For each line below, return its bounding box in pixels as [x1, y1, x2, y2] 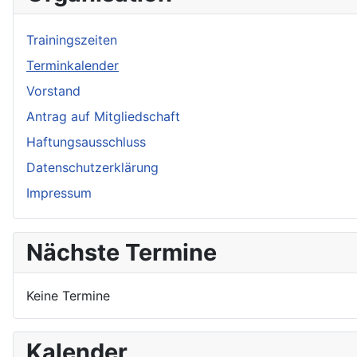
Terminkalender [26, 57, 119, 73]
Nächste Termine [26, 237, 217, 266]
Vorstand [26, 82, 80, 99]
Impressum [26, 184, 92, 201]
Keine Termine [26, 287, 110, 304]
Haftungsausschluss [26, 133, 146, 150]
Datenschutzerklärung [26, 159, 159, 175]
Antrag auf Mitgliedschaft [26, 108, 180, 124]
